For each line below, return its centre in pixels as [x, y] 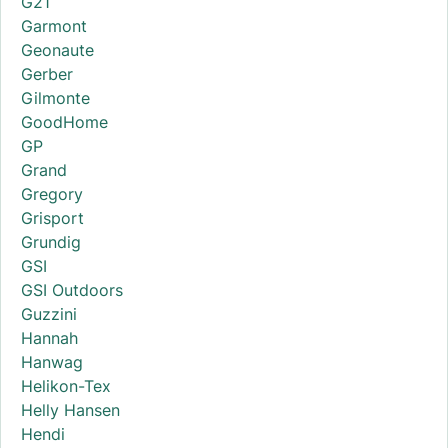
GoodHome [64, 122]
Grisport [52, 218]
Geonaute [57, 50]
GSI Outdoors [72, 290]
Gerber [47, 74]
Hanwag [52, 362]
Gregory [52, 194]
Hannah [49, 338]
